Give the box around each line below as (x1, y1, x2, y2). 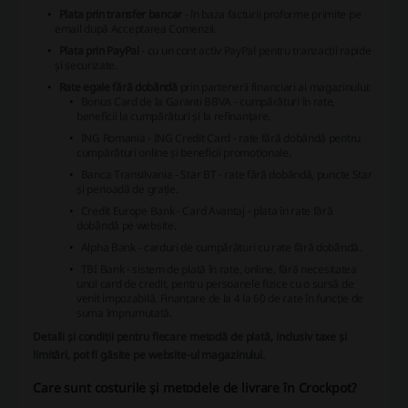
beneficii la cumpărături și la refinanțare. (76, 108, 271, 125)
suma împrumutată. (76, 305, 172, 321)
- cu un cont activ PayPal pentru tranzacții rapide (138, 43, 372, 59)
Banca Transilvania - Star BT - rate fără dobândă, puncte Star (80, 167, 372, 183)
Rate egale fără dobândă (58, 79, 178, 96)
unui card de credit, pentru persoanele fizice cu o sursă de (76, 276, 354, 292)
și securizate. (55, 57, 117, 74)
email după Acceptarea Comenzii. (55, 21, 217, 37)
